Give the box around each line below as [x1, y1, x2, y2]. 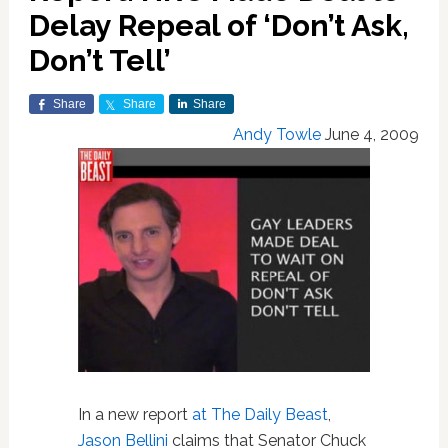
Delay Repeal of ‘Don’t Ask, [28, 8, 409, 43]
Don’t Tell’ [28, 43, 171, 78]
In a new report [77, 404, 192, 424]
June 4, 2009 [325, 125, 420, 144]
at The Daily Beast [191, 404, 328, 424]
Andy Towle [233, 125, 322, 144]
